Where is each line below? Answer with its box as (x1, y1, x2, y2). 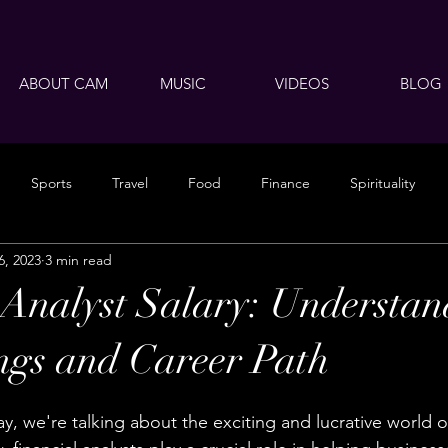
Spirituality (350, 173, 415, 192)
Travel (112, 173, 148, 192)
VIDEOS (274, 74, 329, 93)
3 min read (45, 250, 112, 269)
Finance (261, 173, 310, 192)
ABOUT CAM (19, 74, 108, 93)
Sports (31, 173, 72, 192)
